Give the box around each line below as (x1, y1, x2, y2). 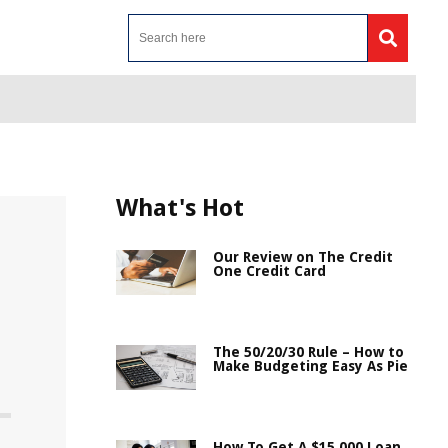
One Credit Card (213, 263, 326, 279)
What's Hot (116, 194, 244, 222)
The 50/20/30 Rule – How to (213, 344, 404, 360)
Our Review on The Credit (213, 249, 393, 265)
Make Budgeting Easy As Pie (213, 358, 408, 374)
